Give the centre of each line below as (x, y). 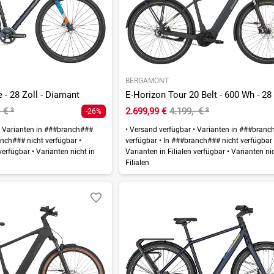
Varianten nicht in (64, 152)
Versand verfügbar (161, 130)
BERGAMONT (147, 81)
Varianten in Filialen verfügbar (176, 152)
